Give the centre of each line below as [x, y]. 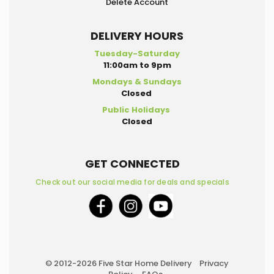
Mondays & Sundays [137, 82]
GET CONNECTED [132, 164]
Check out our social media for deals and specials [132, 182]
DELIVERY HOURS [137, 36]
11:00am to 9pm [137, 65]
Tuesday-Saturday [137, 54]
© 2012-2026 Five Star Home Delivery [122, 263]
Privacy [214, 263]
